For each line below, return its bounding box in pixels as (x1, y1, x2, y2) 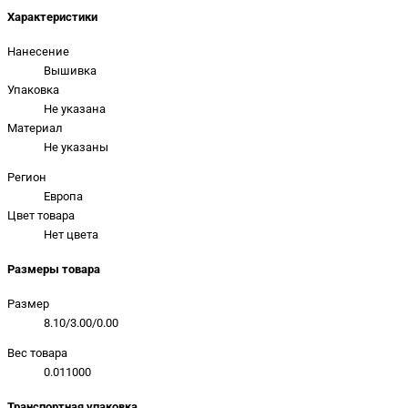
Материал (7, 120, 63, 135)
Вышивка (44, 63, 97, 77)
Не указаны (44, 139, 108, 154)
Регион (7, 170, 46, 185)
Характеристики (7, 9, 97, 24)
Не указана (44, 101, 106, 116)
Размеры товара (7, 262, 100, 277)
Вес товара (7, 346, 67, 361)
